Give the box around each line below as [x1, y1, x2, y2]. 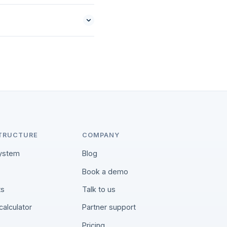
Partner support [82, 203, 136, 212]
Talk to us [82, 184, 116, 194]
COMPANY [82, 131, 120, 139]
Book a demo [82, 167, 129, 176]
